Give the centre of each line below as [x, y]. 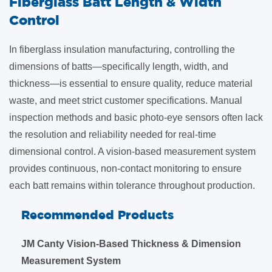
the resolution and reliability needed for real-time [113, 134]
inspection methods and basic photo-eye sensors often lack [136, 117]
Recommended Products [97, 215]
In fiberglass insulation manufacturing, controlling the [122, 49]
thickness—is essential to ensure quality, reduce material [131, 83]
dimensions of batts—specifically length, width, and [119, 66]
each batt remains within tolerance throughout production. [132, 185]
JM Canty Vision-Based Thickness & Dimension [131, 244]
